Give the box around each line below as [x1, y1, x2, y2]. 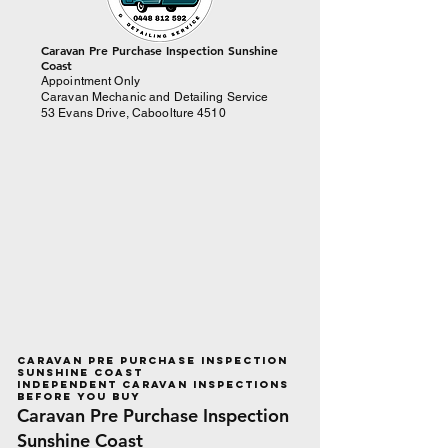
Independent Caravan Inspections [17, 378, 289, 391]
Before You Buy [17, 390, 141, 403]
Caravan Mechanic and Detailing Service [41, 90, 269, 104]
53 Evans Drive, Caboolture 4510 [41, 106, 226, 120]
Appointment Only [41, 74, 140, 88]
